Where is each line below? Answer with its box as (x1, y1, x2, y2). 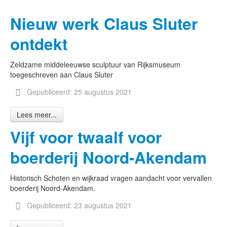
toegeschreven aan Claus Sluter (10, 69, 113, 80)
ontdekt (10, 32, 67, 55)
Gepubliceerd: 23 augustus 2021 (26, 200, 132, 210)
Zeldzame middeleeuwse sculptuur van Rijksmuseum (10, 59, 180, 69)
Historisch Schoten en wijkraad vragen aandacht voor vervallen (10, 173, 212, 183)
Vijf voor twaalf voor (10, 126, 162, 148)
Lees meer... (17, 109, 57, 120)
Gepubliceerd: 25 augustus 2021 (26, 87, 132, 97)
